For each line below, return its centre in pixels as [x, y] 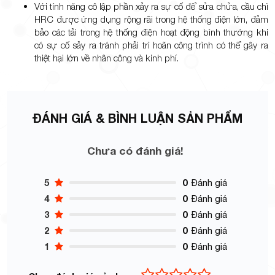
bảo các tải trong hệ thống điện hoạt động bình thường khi [151, 32]
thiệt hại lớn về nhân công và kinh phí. [107, 58]
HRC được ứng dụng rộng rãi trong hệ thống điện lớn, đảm [151, 19]
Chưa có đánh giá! [135, 151]
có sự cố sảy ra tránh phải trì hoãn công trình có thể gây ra [151, 45]
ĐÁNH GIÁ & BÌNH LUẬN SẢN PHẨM [137, 118]
